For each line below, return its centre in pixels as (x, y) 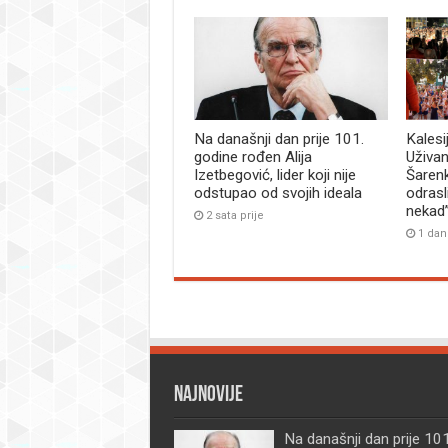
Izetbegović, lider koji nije (274, 175)
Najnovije (208, 396)
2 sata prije (234, 216)
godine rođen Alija (252, 157)
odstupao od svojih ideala (277, 193)
